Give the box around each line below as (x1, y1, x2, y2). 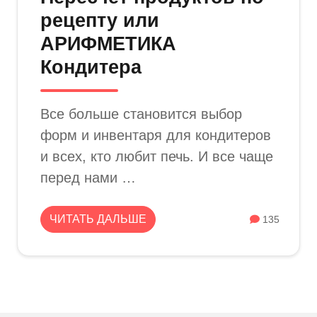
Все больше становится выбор (40, 106, 242, 122)
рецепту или (40, 10, 159, 31)
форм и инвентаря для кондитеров (40, 127, 271, 143)
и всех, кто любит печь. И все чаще (40, 149, 273, 164)
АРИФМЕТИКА (40, 33, 176, 54)
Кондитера (40, 57, 142, 78)
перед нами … (40, 170, 136, 185)
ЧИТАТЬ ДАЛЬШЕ (50, 213, 146, 225)
